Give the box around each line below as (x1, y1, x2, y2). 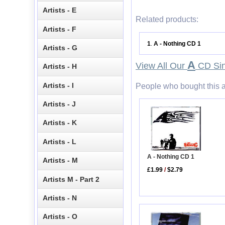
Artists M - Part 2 (43, 175, 100, 183)
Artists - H (43, 62, 77, 71)
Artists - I (43, 81, 74, 89)
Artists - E (43, 6, 77, 15)
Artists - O (43, 212, 78, 221)
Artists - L (43, 137, 77, 146)
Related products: (136, 15, 198, 24)
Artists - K (43, 119, 77, 127)
